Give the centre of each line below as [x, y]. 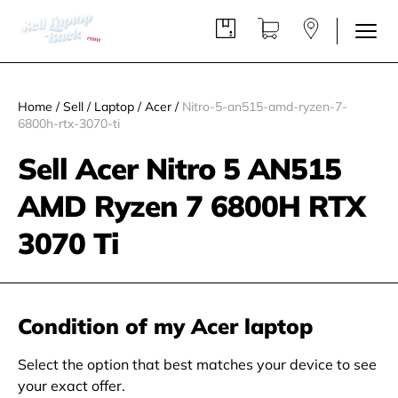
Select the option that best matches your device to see [197, 364]
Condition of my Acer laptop [165, 326]
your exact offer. [72, 386]
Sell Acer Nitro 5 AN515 [179, 168]
